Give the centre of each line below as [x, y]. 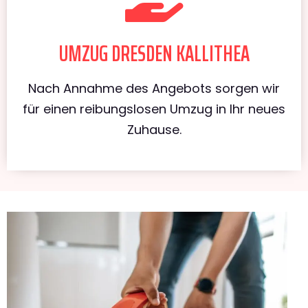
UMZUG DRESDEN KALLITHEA [154, 53]
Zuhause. [154, 129]
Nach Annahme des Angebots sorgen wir [154, 88]
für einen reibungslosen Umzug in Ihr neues [154, 109]
